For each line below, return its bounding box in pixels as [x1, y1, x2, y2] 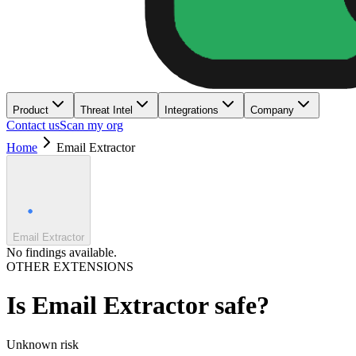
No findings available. [6, 246, 117, 259]
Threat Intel [80, 104, 133, 116]
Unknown [6, 337, 57, 351]
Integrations [164, 104, 219, 116]
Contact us [6, 118, 60, 132]
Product [13, 104, 48, 116]
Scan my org [60, 118, 123, 132]
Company [250, 104, 294, 116]
